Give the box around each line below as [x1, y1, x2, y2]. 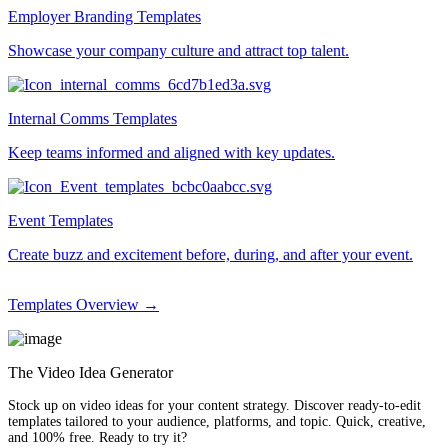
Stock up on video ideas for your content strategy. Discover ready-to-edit [8, 398, 421, 413]
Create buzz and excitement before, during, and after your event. [8, 246, 413, 263]
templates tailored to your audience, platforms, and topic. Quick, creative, [8, 414, 426, 429]
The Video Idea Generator [8, 364, 173, 381]
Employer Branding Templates [8, 8, 201, 25]
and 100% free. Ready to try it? [8, 430, 187, 445]
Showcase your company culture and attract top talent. [8, 42, 349, 59]
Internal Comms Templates [8, 110, 177, 127]
